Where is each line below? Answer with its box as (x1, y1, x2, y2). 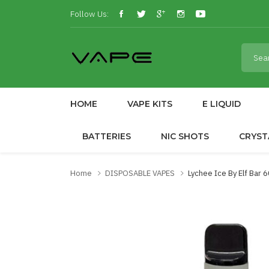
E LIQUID (202, 98, 241, 109)
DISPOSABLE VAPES (105, 168, 175, 178)
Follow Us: (70, 8, 109, 19)
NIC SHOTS (161, 131, 209, 142)
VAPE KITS (127, 98, 172, 109)
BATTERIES (82, 131, 131, 142)
